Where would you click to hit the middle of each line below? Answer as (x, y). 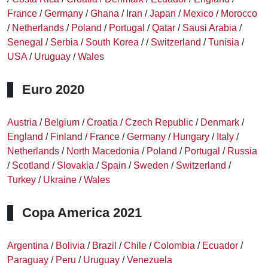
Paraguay (28, 260)
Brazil (104, 246)
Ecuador (220, 246)
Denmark (220, 122)
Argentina (28, 246)
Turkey (22, 180)
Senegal (25, 42)
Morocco (239, 13)
